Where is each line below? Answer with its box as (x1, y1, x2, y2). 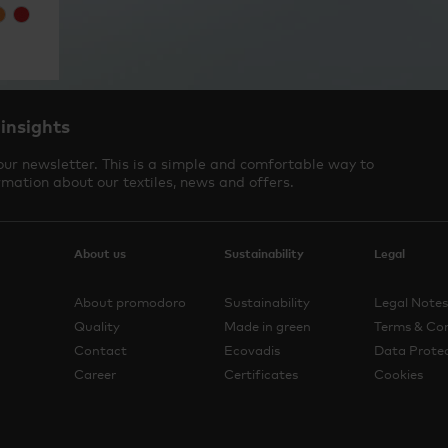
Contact (74, 342, 127, 358)
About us (74, 246, 126, 261)
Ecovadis (224, 342, 280, 358)
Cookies (374, 366, 423, 382)
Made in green (224, 318, 311, 334)
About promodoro (74, 294, 186, 310)
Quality (74, 318, 120, 334)
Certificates (224, 366, 298, 382)
